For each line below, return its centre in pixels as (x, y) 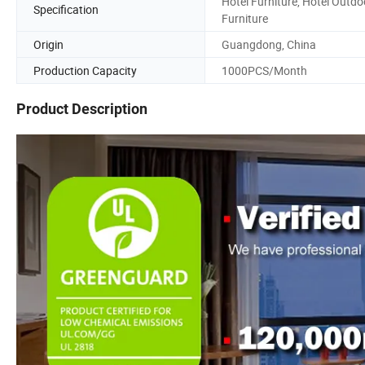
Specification (66, 10)
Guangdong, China (269, 44)
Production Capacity (85, 70)
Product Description (82, 109)
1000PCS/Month (264, 70)
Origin (48, 44)
